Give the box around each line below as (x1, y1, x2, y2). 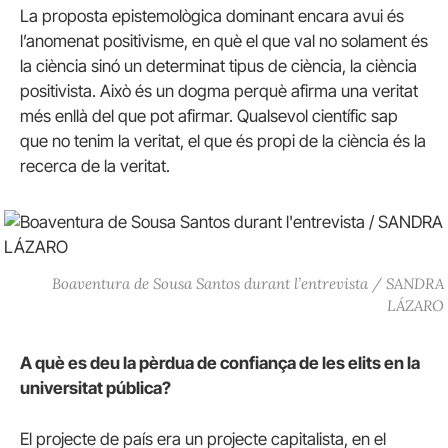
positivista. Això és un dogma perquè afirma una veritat (20, 80, 418, 101)
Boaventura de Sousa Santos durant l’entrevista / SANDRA (52, 273, 445, 293)
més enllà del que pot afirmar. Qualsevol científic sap (20, 105, 398, 126)
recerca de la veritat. (20, 155, 170, 176)
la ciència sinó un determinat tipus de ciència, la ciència (20, 55, 417, 76)
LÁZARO (387, 295, 445, 315)
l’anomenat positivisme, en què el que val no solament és (20, 30, 428, 51)
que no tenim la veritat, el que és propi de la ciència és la (20, 130, 426, 151)
